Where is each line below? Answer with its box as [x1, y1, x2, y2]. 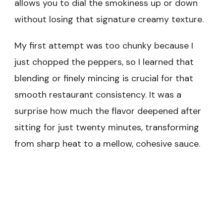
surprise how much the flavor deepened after [14, 105, 201, 117]
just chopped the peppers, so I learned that [14, 55, 194, 68]
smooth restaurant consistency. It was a [14, 88, 181, 101]
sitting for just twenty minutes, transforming [14, 121, 199, 133]
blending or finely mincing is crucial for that [14, 72, 193, 84]
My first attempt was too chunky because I [14, 39, 193, 52]
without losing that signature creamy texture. [14, 13, 204, 25]
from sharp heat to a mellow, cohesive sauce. [14, 137, 200, 150]
